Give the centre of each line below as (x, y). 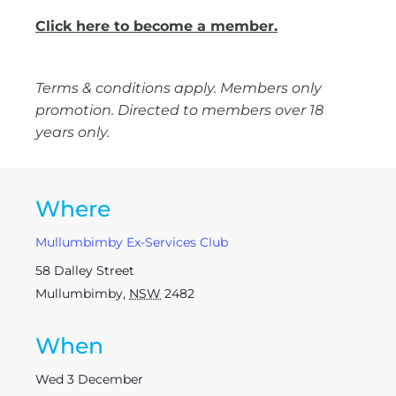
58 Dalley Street (85, 270)
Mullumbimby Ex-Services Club (132, 242)
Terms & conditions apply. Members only (179, 88)
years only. (72, 132)
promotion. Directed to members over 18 (179, 110)
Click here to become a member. (156, 26)
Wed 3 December (89, 379)
